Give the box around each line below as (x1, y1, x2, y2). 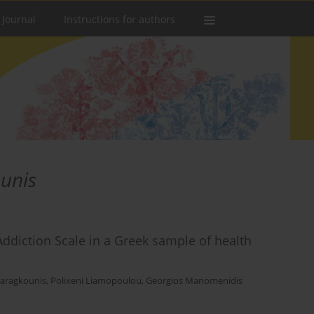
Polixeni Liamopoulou (50, 275, 142, 287)
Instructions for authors (64, 13, 175, 26)
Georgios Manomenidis (146, 275, 243, 287)
